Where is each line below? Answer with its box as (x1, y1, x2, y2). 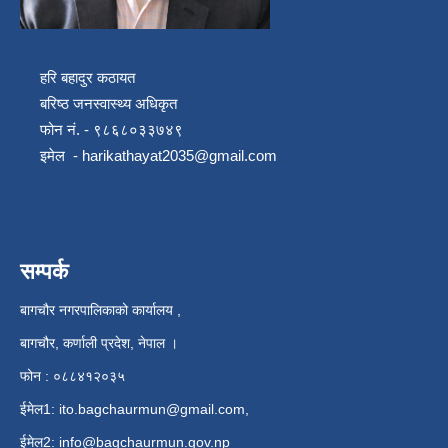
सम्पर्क (20, 259, 68, 285)
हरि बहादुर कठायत (20, 69, 139, 87)
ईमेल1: (20, 401, 55, 418)
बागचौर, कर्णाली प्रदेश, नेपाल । (20, 335, 178, 352)
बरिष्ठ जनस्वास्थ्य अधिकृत (20, 95, 185, 113)
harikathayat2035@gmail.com (82, 147, 277, 165)
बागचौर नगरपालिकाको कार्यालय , (20, 302, 181, 319)
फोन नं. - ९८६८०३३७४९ (20, 121, 183, 139)
